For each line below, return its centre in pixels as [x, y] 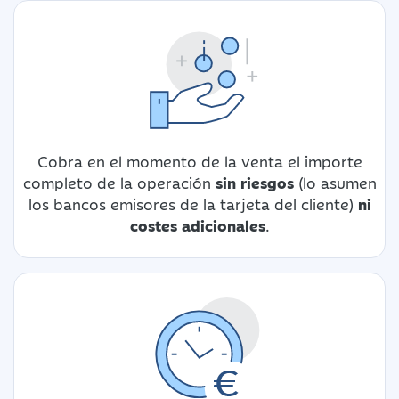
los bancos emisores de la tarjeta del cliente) [193, 204]
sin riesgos [254, 182]
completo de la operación [119, 182]
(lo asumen [335, 182]
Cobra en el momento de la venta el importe [199, 161]
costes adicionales [197, 225]
